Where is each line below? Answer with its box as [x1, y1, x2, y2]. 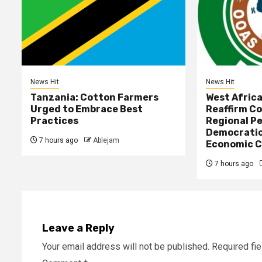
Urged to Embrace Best [30, 104, 143, 115]
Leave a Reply [42, 222, 115, 235]
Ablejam [93, 136, 119, 145]
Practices [30, 115, 78, 127]
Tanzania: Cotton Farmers [30, 92, 158, 104]
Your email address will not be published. [42, 241, 209, 253]
